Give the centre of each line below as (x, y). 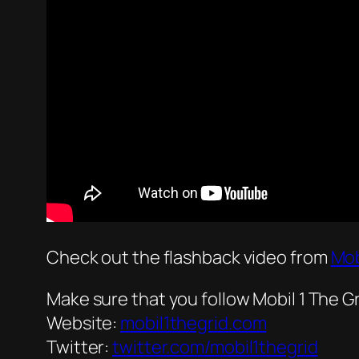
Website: (84, 323)
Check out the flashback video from (189, 258)
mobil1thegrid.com (194, 323)
